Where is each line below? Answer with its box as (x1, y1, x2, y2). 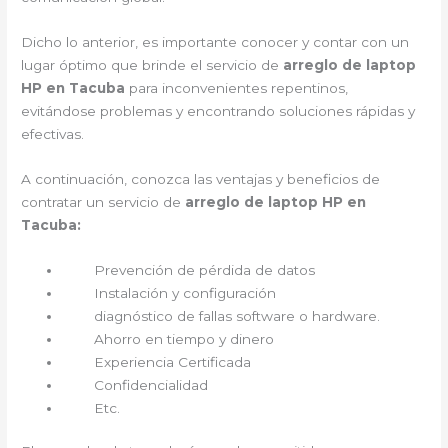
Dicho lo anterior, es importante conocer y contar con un (21, 34, 410, 50)
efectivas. (21, 126, 85, 142)
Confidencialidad (62, 376, 209, 393)
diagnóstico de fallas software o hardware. (62, 307, 381, 324)
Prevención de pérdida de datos (62, 261, 316, 278)
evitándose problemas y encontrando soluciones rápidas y (21, 103, 416, 119)
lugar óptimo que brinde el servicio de (21, 57, 284, 73)
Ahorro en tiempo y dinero (62, 330, 275, 347)
